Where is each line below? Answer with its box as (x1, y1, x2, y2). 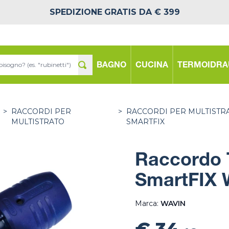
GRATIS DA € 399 (104, 7, 180, 17)
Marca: (135, 199, 161, 208)
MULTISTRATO (11, 117, 65, 126)
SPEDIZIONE (49, 7, 102, 17)
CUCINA (135, 61, 168, 70)
